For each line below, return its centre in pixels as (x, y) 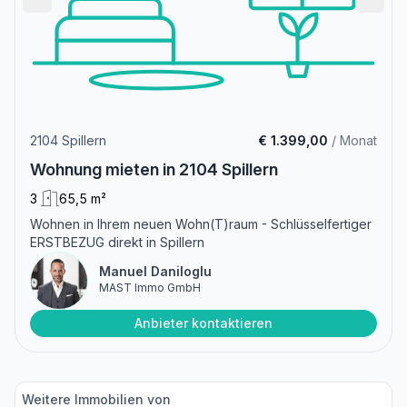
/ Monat (352, 141)
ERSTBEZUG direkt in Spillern (117, 243)
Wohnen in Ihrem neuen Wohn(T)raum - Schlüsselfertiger (201, 224)
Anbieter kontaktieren (203, 323)
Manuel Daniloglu (155, 272)
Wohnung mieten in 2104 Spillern (154, 170)
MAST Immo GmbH (150, 288)
